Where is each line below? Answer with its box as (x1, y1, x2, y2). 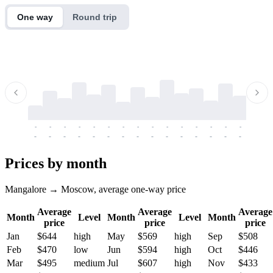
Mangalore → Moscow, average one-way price (5, 183, 186, 194)
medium (74, 257, 105, 268)
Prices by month (5, 155, 107, 171)
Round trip (73, 12, 117, 22)
